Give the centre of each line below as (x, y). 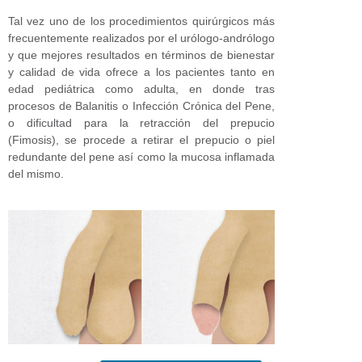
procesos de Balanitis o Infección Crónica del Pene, (141, 105)
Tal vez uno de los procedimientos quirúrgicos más (141, 21)
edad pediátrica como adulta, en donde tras (141, 88)
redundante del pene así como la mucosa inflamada (141, 156)
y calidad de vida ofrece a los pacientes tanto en (141, 72)
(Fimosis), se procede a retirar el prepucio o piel (141, 139)
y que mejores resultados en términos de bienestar (141, 55)
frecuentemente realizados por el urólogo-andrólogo (141, 38)
